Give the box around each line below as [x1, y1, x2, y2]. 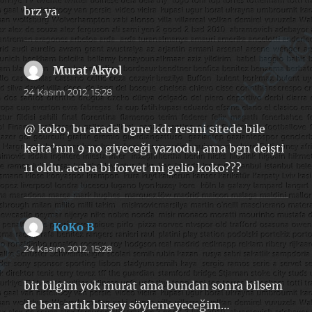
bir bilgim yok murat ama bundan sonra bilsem [24, 278, 283, 292]
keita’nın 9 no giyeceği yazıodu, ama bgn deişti [24, 141, 285, 155]
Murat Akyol [53, 63, 123, 77]
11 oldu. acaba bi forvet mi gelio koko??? [24, 160, 242, 175]
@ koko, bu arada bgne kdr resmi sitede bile [24, 121, 266, 136]
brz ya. [24, 3, 61, 18]
